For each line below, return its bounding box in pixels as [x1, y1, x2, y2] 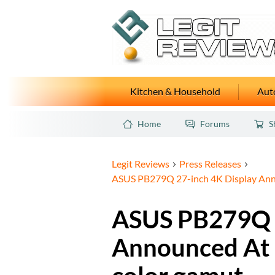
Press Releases [179, 158, 241, 169]
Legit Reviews [112, 158, 169, 169]
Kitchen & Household [130, 86, 220, 97]
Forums [200, 119, 230, 129]
